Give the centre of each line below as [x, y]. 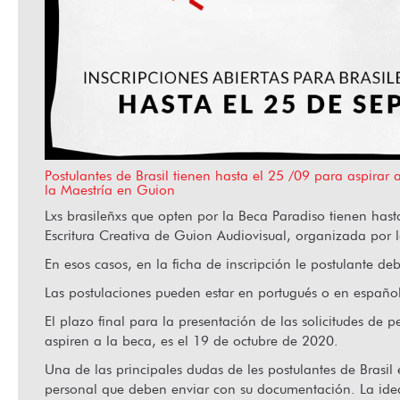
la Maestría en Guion [109, 189]
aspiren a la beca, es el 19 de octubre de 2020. [191, 340]
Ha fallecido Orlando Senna [152, 65]
